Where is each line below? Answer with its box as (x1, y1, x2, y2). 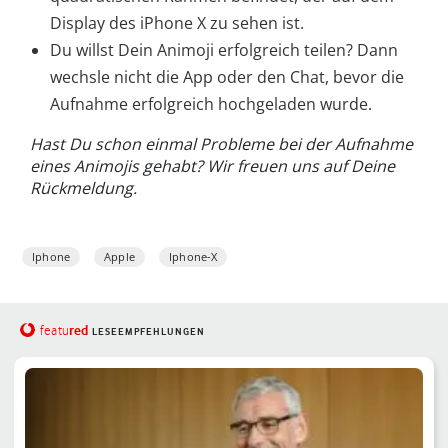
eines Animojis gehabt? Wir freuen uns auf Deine (30, 154, 395, 177)
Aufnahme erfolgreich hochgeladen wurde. (50, 92, 372, 115)
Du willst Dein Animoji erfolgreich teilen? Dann (50, 38, 398, 61)
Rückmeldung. (30, 176, 137, 199)
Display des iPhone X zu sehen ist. (50, 11, 304, 34)
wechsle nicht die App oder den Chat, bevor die (50, 65, 404, 88)
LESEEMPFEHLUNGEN (91, 325, 205, 337)
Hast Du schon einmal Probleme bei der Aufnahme (30, 132, 413, 155)
